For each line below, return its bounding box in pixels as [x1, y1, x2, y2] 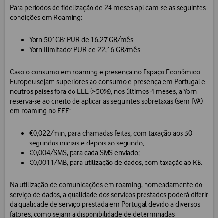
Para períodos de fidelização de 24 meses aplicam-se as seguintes [10, 3, 206, 13]
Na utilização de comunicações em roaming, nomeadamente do [10, 181, 202, 190]
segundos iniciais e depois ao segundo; [29, 139, 144, 148]
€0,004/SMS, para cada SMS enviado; [29, 148, 140, 158]
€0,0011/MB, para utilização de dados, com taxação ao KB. [29, 158, 202, 167]
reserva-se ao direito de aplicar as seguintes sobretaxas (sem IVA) [10, 97, 203, 106]
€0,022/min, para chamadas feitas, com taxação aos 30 [29, 129, 192, 138]
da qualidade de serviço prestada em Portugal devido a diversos [10, 200, 200, 209]
